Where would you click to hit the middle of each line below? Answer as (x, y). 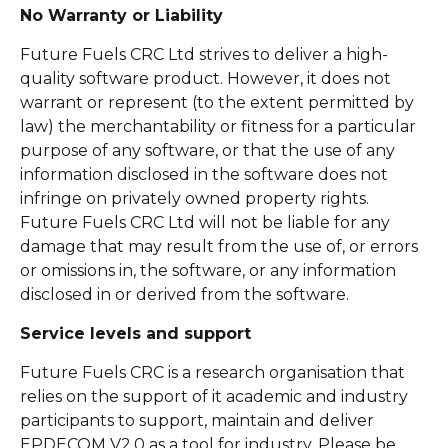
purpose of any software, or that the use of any (207, 150)
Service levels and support (135, 333)
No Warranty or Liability (121, 15)
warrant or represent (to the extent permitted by (217, 102)
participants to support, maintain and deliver (197, 420)
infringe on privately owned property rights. (194, 198)
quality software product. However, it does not (205, 78)
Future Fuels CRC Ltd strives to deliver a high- (204, 54)
